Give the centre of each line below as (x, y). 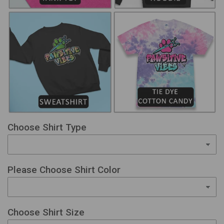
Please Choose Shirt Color (64, 170)
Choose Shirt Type (47, 127)
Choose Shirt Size (46, 212)
